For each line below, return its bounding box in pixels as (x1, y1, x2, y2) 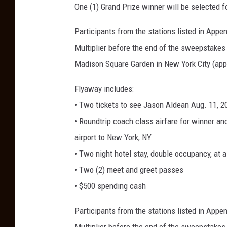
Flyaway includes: (74, 84, 134, 94)
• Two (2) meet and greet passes (74, 165, 183, 175)
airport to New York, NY (74, 132, 152, 142)
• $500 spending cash (74, 181, 146, 191)
